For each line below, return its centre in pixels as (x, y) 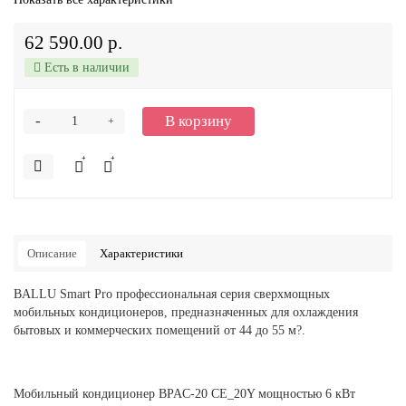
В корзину (198, 121)
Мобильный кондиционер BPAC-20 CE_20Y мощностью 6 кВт (184, 394)
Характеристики (141, 253)
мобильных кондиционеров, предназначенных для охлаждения (186, 312)
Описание (52, 253)
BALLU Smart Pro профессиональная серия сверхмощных (172, 294)
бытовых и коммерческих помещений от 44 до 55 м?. (159, 330)
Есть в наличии (85, 68)
